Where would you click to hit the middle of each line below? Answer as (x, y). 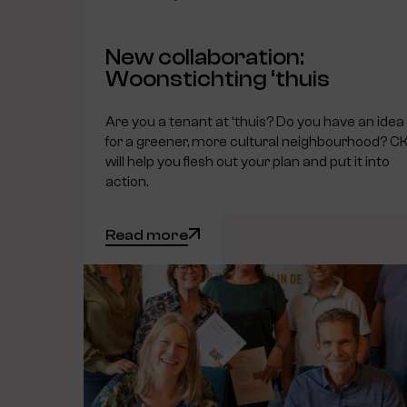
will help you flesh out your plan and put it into (248, 161)
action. (127, 181)
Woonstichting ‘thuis (218, 79)
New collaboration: (205, 57)
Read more (147, 235)
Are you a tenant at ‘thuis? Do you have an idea (255, 121)
